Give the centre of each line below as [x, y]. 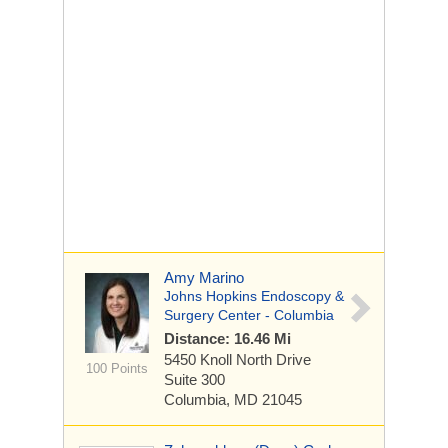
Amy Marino [204, 277]
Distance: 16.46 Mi [227, 338]
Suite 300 [194, 379]
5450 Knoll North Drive [237, 359]
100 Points [116, 368]
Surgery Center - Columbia [249, 315]
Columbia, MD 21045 [233, 399]
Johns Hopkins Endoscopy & [254, 296]
